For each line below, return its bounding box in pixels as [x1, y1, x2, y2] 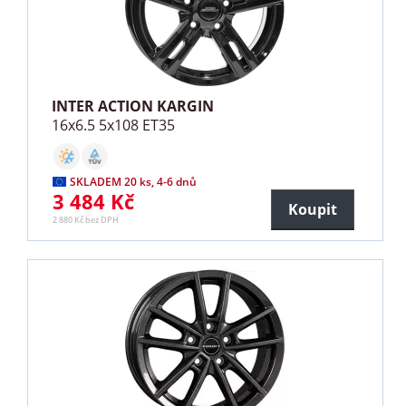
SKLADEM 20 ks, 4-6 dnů [70, 174, 198, 190]
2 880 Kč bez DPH [53, 214, 120, 227]
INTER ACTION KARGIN [52, 96, 215, 117]
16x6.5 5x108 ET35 [52, 115, 176, 136]
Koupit [287, 199, 337, 220]
